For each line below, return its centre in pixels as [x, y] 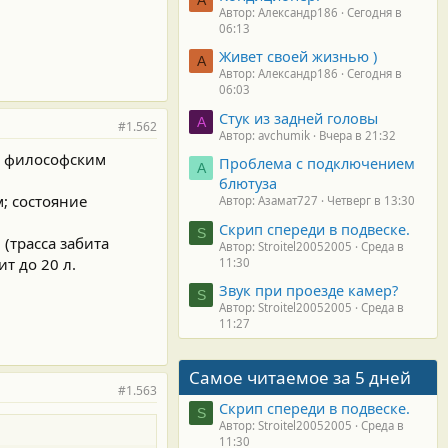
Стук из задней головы [298, 117]
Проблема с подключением [317, 163]
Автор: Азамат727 [268, 201]
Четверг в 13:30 [371, 201]
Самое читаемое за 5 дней [300, 377]
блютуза [248, 183]
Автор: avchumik [264, 135]
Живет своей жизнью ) [298, 56]
